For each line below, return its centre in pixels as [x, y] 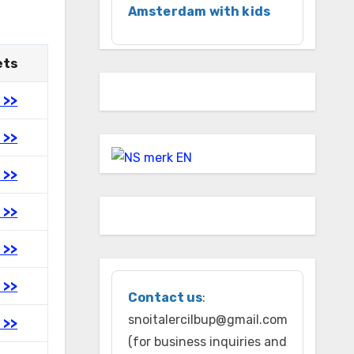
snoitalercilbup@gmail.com [207, 319]
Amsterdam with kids [199, 11]
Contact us [165, 297]
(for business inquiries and [207, 341]
